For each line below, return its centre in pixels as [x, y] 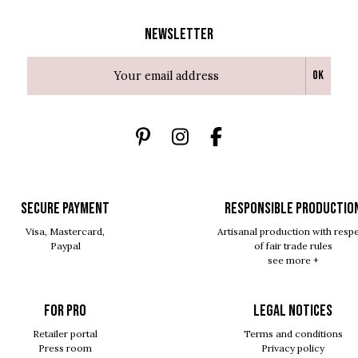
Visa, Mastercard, [65, 231]
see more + [293, 260]
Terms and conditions [293, 333]
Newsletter [179, 34]
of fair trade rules [293, 245]
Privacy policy [293, 348]
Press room [65, 348]
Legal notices [293, 310]
